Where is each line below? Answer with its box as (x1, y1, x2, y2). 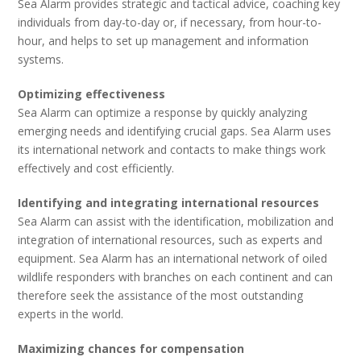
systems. (18, 52, 64, 67)
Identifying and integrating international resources (18, 195, 320, 210)
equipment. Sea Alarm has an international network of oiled (18, 251, 328, 266)
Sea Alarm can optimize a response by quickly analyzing (18, 105, 308, 120)
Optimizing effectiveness (18, 86, 166, 102)
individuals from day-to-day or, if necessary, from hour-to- (18, 15, 322, 30)
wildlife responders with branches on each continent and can (18, 269, 334, 284)
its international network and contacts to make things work (18, 142, 326, 157)
